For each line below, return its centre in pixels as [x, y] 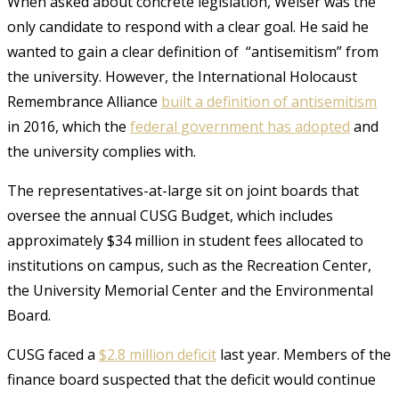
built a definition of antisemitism [269, 101]
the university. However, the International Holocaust [182, 76]
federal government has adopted [240, 126]
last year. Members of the [304, 354]
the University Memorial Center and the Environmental [190, 290]
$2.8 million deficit [158, 354]
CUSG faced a [53, 354]
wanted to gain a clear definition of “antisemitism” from [193, 51]
